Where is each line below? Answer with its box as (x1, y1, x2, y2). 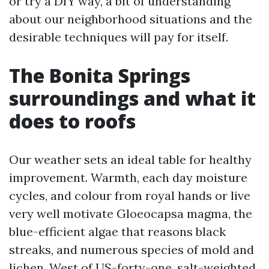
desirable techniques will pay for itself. (9, 29, 228, 44)
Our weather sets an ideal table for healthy (9, 152, 252, 167)
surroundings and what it (9, 85, 256, 111)
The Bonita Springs (9, 62, 190, 88)
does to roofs (9, 108, 136, 134)
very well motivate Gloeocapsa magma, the (9, 206, 252, 221)
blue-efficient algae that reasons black (9, 224, 226, 239)
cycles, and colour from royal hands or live (9, 188, 250, 203)
